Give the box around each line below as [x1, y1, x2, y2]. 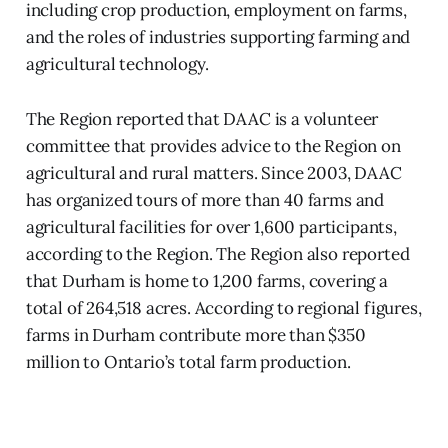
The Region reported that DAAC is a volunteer [25, 107, 379, 130]
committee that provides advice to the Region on [25, 134, 401, 157]
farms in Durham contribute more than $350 [25, 323, 366, 346]
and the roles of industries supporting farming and [25, 25, 411, 48]
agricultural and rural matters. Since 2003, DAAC [25, 161, 402, 184]
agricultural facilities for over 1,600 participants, [25, 215, 397, 238]
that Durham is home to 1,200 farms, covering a [25, 269, 388, 292]
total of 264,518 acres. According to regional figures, [25, 296, 422, 319]
